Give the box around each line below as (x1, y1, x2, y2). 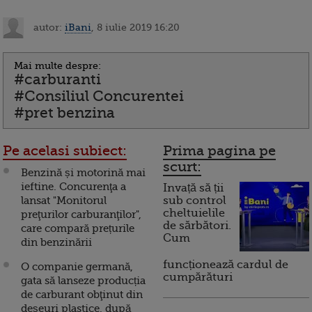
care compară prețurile (21, 222, 134, 235)
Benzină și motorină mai (21, 166, 146, 180)
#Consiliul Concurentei (14, 88, 184, 105)
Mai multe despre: (14, 60, 101, 72)
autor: (31, 21, 65, 33)
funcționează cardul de (163, 258, 288, 272)
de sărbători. (163, 219, 231, 233)
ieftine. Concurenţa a (21, 180, 126, 194)
